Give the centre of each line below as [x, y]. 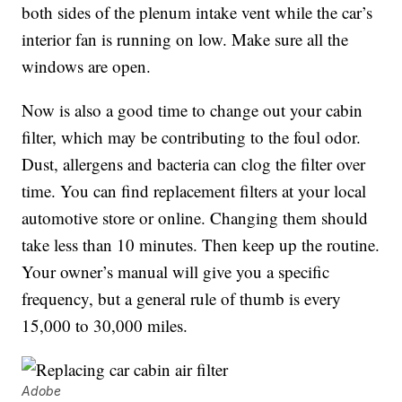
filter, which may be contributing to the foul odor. [192, 137]
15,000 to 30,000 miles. [105, 326]
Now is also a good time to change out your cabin [192, 110]
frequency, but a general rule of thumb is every [182, 299]
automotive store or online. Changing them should [195, 218]
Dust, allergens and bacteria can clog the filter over [194, 164]
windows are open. [87, 66]
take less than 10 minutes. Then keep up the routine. [201, 245]
